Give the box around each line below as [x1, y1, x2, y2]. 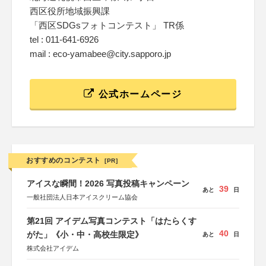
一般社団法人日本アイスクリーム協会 [27, 194, 138, 201]
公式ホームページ [95, 89, 182, 99]
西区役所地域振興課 [30, 6, 110, 16]
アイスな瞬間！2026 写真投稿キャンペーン [27, 179, 189, 188]
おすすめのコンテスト [26, 156, 101, 164]
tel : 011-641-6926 [30, 34, 99, 45]
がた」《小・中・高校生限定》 [27, 230, 143, 239]
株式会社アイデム [27, 245, 79, 252]
